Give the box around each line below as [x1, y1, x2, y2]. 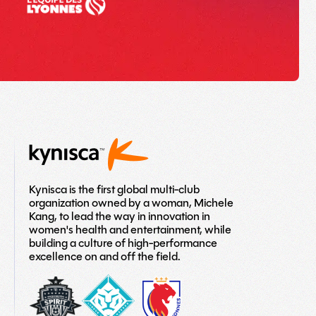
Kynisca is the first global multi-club [28, 181, 200, 197]
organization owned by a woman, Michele [28, 195, 233, 211]
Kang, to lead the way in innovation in [28, 208, 210, 224]
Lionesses [107, 297, 155, 313]
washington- [54, 272, 116, 288]
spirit [54, 284, 77, 300]
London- [107, 272, 149, 288]
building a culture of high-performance [28, 235, 217, 251]
